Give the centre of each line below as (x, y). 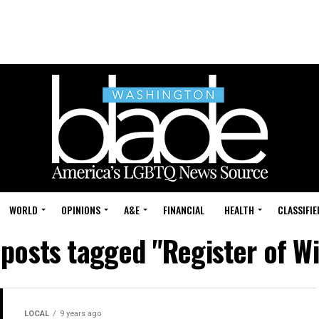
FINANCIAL (184, 210)
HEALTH (239, 210)
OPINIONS (81, 210)
